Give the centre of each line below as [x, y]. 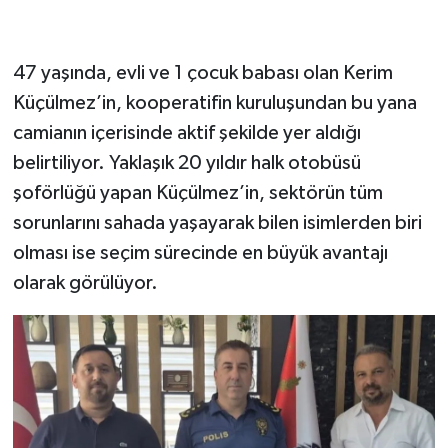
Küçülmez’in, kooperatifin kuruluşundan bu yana [214, 103]
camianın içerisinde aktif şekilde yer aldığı [186, 133]
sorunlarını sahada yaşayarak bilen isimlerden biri [217, 223]
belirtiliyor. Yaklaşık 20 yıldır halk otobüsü [186, 163]
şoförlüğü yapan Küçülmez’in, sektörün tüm [197, 193]
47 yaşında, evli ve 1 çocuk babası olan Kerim [202, 73]
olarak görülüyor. [85, 283]
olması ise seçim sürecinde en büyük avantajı [200, 253]
